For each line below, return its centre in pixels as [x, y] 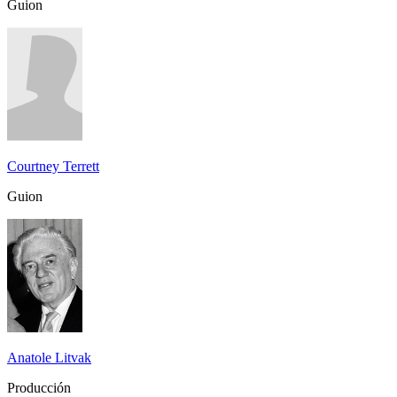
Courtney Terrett [53, 166]
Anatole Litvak [49, 357]
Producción [39, 387]
